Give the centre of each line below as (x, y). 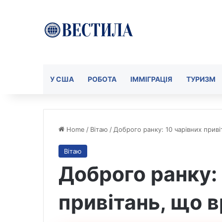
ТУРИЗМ (201, 79)
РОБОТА (102, 79)
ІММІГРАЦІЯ (151, 79)
